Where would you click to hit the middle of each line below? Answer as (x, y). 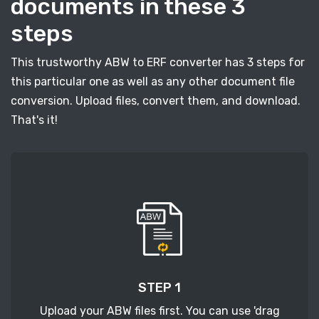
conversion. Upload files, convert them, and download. (156, 101)
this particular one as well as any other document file (153, 82)
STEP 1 (159, 288)
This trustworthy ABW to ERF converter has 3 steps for (158, 63)
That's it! (34, 120)
